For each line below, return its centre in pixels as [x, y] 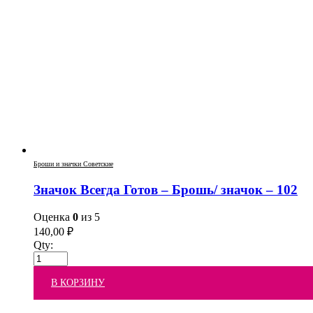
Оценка [53, 217]
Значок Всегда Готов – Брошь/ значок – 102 [166, 190]
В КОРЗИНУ [78, 282]
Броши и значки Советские [73, 164]
